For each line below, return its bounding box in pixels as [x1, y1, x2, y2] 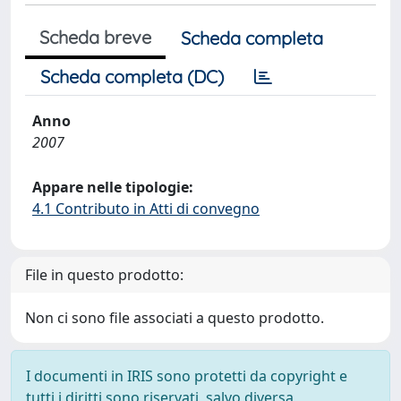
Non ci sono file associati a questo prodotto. [25, 308, 324, 328]
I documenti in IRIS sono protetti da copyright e [26, 366, 347, 386]
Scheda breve [39, 26, 151, 48]
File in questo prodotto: [25, 265, 183, 285]
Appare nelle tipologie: [32, 177, 193, 197]
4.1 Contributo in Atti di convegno [32, 199, 260, 218]
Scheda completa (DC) [40, 65, 224, 88]
